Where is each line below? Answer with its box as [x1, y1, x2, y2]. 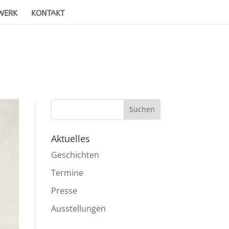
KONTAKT [31, 9, 64, 18]
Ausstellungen [51, 202, 106, 214]
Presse [51, 185, 77, 196]
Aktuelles [51, 132, 90, 145]
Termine [51, 167, 83, 178]
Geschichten [51, 149, 99, 161]
